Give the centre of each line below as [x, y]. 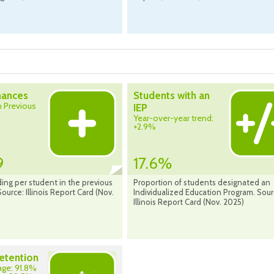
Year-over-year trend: [173, 118]
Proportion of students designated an [202, 183]
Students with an [172, 96]
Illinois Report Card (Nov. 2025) [189, 202]
